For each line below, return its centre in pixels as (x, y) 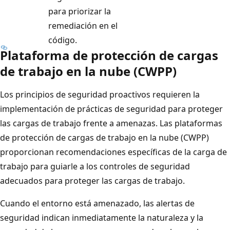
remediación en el (83, 26)
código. (63, 40)
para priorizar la (80, 12)
